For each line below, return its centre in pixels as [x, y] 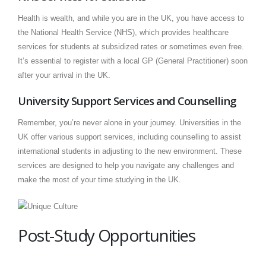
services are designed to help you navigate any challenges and [126, 166]
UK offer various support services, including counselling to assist [129, 137]
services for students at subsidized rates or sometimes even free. [131, 47]
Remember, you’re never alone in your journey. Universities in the [129, 123]
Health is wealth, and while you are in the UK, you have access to [131, 18]
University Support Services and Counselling [127, 101]
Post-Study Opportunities [107, 235]
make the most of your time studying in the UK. [99, 180]
